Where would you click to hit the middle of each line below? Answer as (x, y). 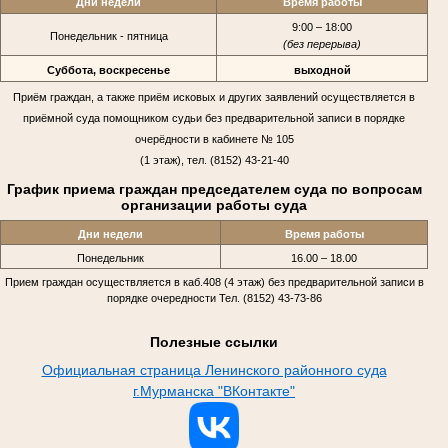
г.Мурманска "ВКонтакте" (214, 391)
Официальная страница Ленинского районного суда (214, 370)
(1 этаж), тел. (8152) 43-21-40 (214, 159)
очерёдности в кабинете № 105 (214, 138)
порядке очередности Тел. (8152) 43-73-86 (214, 297)
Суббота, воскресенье (108, 69)
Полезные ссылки (214, 341)
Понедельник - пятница (108, 35)
